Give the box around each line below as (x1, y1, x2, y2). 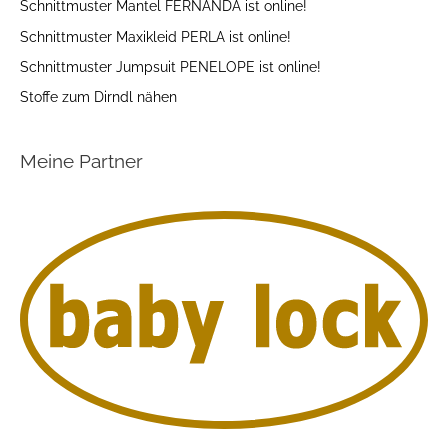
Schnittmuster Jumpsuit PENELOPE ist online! (20, 59, 321, 76)
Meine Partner (20, 149, 143, 172)
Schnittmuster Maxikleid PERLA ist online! (20, 28, 291, 45)
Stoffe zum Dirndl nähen (20, 89, 177, 106)
